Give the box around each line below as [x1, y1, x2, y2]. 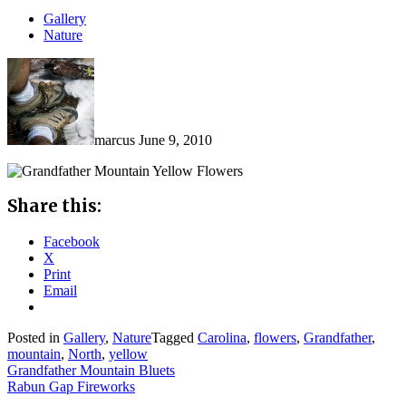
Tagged [151, 330, 198, 346]
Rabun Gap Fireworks [7, 379, 135, 395]
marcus [94, 131, 135, 148]
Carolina [198, 330, 246, 346]
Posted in [7, 330, 63, 346]
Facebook [43, 234, 100, 250]
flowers [254, 330, 296, 346]
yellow [109, 346, 148, 362]
